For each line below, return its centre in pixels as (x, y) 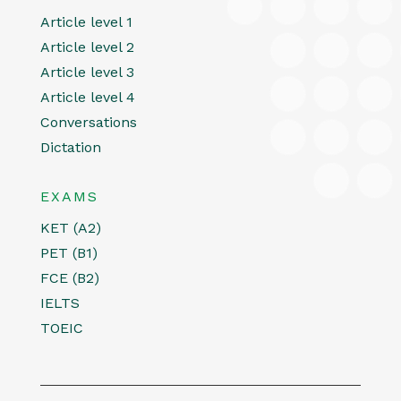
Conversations (88, 122)
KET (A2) (70, 227)
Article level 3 (87, 72)
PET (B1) (68, 252)
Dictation (70, 147)
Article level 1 (86, 21)
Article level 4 (87, 97)
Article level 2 (87, 47)
